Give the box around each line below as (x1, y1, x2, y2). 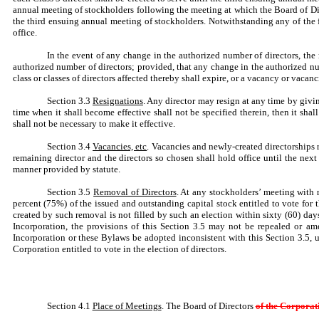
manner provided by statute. (12, 163, 120, 174)
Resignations (92, 95, 143, 106)
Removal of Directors (93, 186, 177, 197)
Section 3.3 (46, 95, 93, 106)
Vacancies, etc (93, 140, 147, 152)
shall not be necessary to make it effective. (12, 117, 175, 129)
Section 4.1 (46, 300, 93, 311)
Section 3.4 (46, 140, 93, 152)
